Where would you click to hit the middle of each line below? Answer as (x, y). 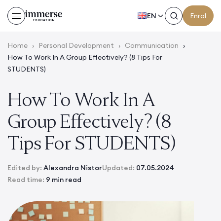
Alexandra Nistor (73, 168)
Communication (152, 45)
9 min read (64, 180)
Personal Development (76, 45)
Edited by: (25, 168)
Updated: (119, 168)
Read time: (27, 180)
